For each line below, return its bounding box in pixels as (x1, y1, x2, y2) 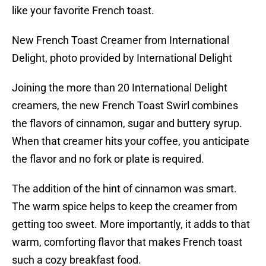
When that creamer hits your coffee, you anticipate (12, 135, 249, 148)
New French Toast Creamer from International (12, 34, 229, 47)
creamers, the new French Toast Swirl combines (12, 99, 238, 112)
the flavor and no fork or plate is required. (12, 153, 204, 166)
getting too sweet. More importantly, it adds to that (12, 218, 250, 231)
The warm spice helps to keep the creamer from (12, 200, 237, 213)
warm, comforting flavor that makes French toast (12, 236, 242, 249)
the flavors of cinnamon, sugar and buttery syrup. (12, 117, 242, 130)
